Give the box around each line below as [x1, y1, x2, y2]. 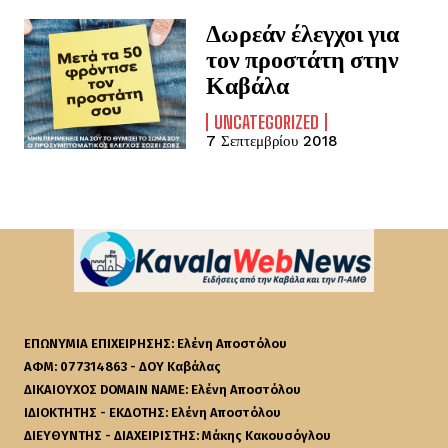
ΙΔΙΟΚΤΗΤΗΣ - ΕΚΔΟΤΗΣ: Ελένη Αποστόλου [24, 404, 281, 420]
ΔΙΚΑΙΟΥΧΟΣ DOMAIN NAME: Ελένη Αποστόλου [24, 381, 301, 397]
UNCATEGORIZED [214, 111, 320, 134]
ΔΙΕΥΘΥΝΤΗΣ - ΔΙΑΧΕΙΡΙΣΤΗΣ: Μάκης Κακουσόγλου [24, 427, 331, 443]
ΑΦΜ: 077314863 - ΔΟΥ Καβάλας [24, 358, 221, 374]
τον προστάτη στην [206, 44, 400, 74]
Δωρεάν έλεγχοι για [206, 18, 400, 48]
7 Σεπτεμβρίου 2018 [206, 132, 339, 151]
